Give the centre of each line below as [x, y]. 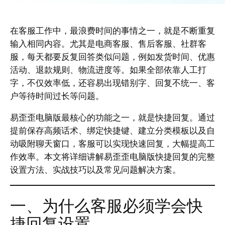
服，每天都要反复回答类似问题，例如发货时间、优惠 [113, 57]
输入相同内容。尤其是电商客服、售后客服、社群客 [108, 44]
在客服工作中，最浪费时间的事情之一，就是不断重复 [113, 31]
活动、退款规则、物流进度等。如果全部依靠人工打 [108, 70]
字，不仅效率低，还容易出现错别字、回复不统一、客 [113, 83]
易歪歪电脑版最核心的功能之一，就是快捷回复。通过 [113, 118]
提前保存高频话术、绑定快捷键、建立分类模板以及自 [113, 131]
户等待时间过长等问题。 [57, 96]
